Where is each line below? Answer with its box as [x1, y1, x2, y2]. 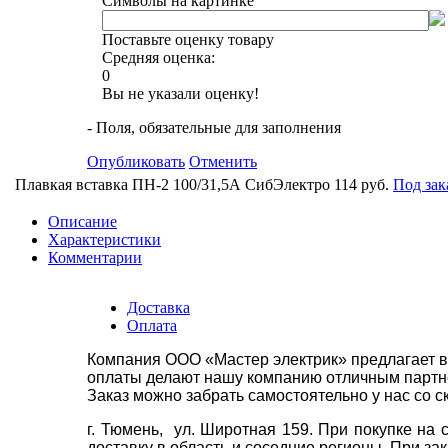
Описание [48, 212, 117, 230]
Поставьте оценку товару [102, 30, 274, 48]
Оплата [127, 316, 177, 334]
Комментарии [48, 248, 142, 266]
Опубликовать [87, 152, 185, 170]
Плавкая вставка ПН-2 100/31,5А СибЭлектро [15, 175, 330, 193]
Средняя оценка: [102, 48, 215, 66]
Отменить [189, 152, 257, 170]
